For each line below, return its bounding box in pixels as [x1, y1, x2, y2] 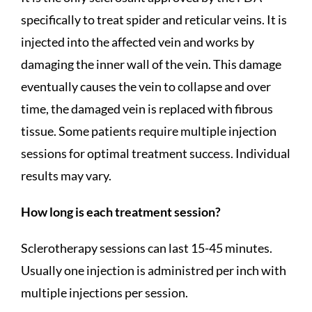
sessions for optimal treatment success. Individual [20, 146, 290, 162]
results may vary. [20, 168, 111, 184]
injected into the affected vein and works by [20, 34, 254, 50]
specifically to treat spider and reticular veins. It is [20, 12, 287, 28]
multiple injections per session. [20, 285, 188, 301]
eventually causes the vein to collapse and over [20, 79, 271, 95]
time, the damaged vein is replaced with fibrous [20, 101, 273, 117]
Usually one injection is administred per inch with [20, 263, 286, 279]
